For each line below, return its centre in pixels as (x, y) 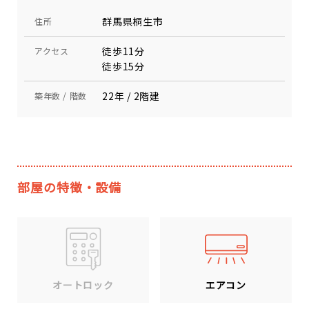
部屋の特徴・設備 (70, 187)
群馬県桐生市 (133, 21)
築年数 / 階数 (61, 96)
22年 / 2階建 (131, 96)
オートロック (83, 285)
